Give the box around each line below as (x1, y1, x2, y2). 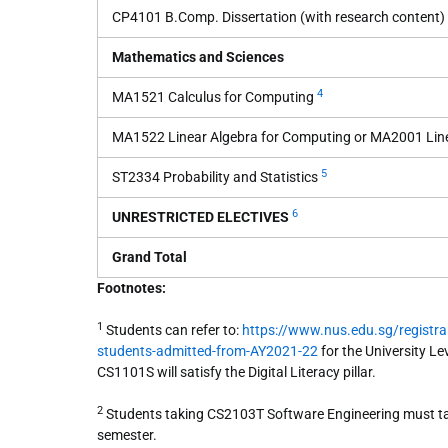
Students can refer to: (103, 322, 242, 338)
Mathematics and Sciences (112, 49, 284, 65)
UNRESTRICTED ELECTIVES (112, 209, 292, 225)
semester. (97, 427, 157, 443)
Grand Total (112, 249, 187, 265)
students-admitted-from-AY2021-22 (97, 343, 318, 359)
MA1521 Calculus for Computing (112, 89, 317, 105)
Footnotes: (97, 280, 166, 296)
